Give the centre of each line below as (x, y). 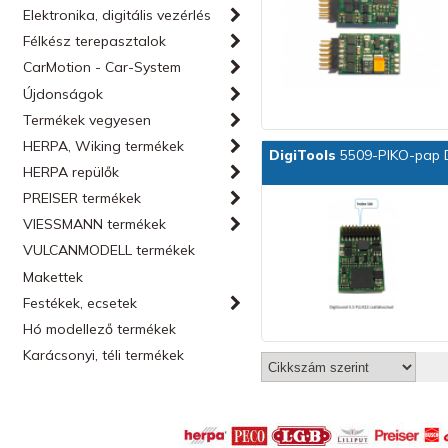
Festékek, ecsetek (80, 303)
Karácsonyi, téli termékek (104, 355)
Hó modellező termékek (100, 329)
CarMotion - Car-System (102, 67)
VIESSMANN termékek (95, 224)
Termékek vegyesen (87, 120)
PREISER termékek (82, 198)
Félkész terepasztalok (95, 41)
